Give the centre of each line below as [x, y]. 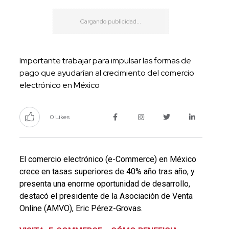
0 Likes [60, 117]
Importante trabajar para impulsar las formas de [105, 60]
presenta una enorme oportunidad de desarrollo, [105, 184]
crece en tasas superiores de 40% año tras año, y [107, 171]
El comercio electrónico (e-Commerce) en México [108, 159]
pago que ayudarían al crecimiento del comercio [107, 73]
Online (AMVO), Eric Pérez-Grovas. [81, 208]
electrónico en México [59, 85]
